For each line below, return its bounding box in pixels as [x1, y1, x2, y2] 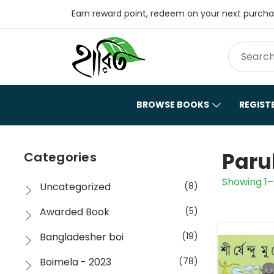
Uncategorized [40, 179, 111, 194]
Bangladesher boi [40, 229, 124, 244]
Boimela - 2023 [40, 254, 111, 269]
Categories [24, 148, 97, 166]
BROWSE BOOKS [136, 98, 209, 111]
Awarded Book [40, 204, 109, 219]
